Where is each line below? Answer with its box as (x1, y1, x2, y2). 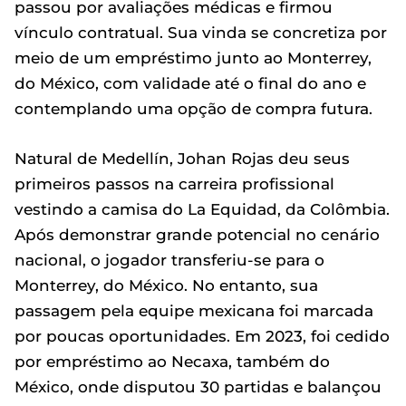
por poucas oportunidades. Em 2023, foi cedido (14, 327, 390, 345)
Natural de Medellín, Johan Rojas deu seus (14, 150, 350, 168)
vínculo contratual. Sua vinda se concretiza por (14, 24, 387, 42)
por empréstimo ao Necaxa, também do (14, 353, 330, 371)
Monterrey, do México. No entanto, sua (14, 276, 318, 295)
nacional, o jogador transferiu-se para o (14, 251, 324, 269)
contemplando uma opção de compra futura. (14, 100, 372, 118)
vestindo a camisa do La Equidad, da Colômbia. (14, 200, 390, 218)
